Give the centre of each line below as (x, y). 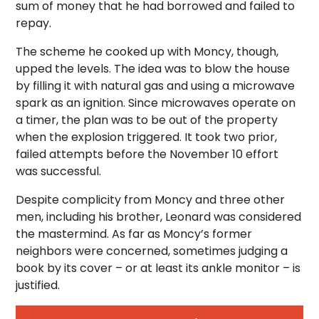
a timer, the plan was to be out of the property (147, 120)
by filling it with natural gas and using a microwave (156, 86)
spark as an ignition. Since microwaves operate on (156, 103)
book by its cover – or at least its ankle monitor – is (158, 268)
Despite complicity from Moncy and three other (151, 200)
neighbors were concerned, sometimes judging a (152, 251)
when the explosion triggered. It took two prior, (147, 137)
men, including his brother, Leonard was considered (159, 217)
